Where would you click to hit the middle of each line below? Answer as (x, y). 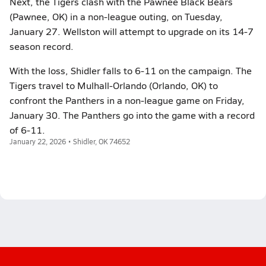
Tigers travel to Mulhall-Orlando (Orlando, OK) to (114, 85)
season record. (42, 46)
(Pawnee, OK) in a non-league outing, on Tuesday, (116, 16)
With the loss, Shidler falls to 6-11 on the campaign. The (131, 70)
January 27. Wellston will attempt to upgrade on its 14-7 (132, 31)
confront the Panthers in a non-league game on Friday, (127, 100)
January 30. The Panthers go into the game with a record (132, 115)
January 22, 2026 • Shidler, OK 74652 (70, 141)
